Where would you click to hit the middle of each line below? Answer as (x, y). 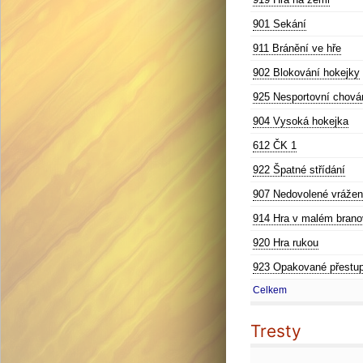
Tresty (276, 331)
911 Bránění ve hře (297, 48)
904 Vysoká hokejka (301, 121)
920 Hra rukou (286, 243)
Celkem (270, 290)
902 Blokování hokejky (306, 73)
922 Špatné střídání (299, 170)
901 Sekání (280, 24)
